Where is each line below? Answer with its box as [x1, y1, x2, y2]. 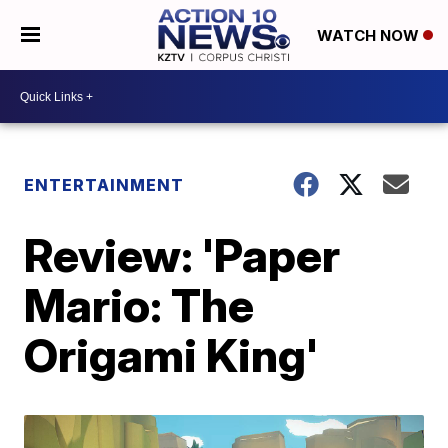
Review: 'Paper [24, 227, 341, 283]
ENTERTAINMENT [24, 175, 185, 195]
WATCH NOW [316, 26, 423, 46]
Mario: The [24, 277, 255, 333]
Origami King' [24, 327, 319, 383]
